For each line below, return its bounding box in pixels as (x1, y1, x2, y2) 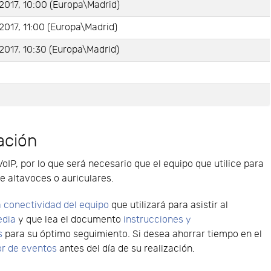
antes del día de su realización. (57, 243, 195, 255)
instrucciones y (123, 214, 192, 226)
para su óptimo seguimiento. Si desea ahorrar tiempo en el (2, 229, 263, 241)
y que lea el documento (16, 214, 124, 226)
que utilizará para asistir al (109, 200, 229, 212)
